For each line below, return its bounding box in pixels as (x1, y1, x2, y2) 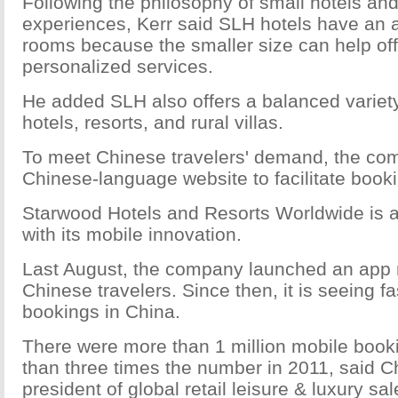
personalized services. (22, 56, 213, 76)
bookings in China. (22, 301, 180, 322)
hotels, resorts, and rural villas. (22, 112, 283, 132)
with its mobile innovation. (22, 224, 242, 244)
